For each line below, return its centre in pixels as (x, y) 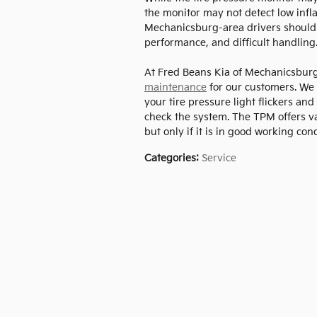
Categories (170, 158)
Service (219, 158)
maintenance (175, 87)
